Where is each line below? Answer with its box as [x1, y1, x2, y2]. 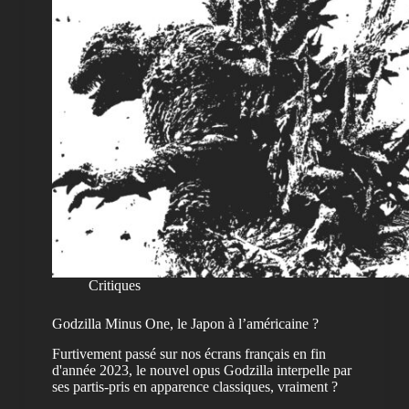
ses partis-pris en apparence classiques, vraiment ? [51, 379, 338, 395]
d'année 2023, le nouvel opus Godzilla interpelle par [51, 362, 351, 379]
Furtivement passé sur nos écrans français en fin [51, 346, 326, 362]
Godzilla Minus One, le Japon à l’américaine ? [51, 316, 319, 332]
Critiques [88, 278, 141, 294]
